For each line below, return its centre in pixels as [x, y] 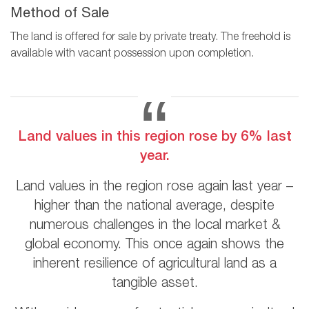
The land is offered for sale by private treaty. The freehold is [150, 38]
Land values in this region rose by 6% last [154, 138]
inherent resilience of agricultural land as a [154, 265]
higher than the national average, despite [154, 207]
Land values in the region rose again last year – [154, 187]
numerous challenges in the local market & [154, 226]
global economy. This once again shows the [154, 245]
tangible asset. [154, 284]
